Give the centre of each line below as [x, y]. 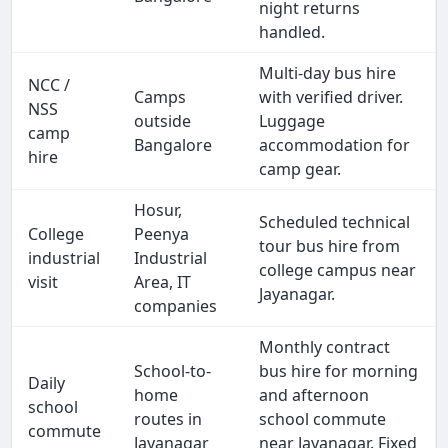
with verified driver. [331, 97]
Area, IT [163, 282]
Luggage [292, 121]
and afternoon [314, 395]
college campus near [338, 270]
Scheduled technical [335, 222]
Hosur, [158, 210]
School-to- [173, 371]
